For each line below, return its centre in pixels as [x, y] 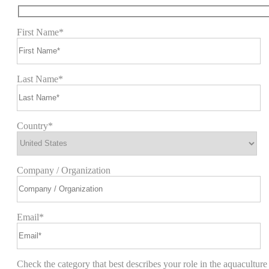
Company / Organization [64, 170]
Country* [35, 125]
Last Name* [40, 79]
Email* [30, 217]
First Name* [40, 32]
